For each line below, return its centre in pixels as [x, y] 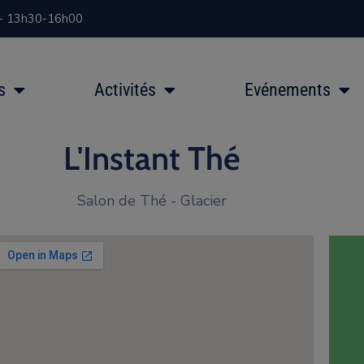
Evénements [288, 90]
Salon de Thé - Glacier [152, 201]
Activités [125, 90]
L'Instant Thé [152, 158]
